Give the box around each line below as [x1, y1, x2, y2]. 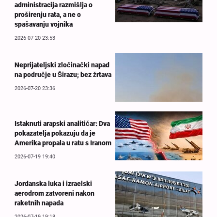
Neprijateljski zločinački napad [15, 61, 109, 69]
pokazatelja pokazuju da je [15, 129, 95, 137]
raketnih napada [15, 199, 63, 207]
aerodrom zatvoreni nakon [15, 189, 94, 197]
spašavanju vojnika [15, 20, 73, 28]
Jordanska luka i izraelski [15, 179, 92, 187]
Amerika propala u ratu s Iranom [15, 139, 111, 147]
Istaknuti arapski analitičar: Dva [15, 119, 110, 127]
